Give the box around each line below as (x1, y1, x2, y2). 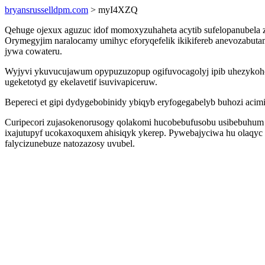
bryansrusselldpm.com (5, 5, 88, 15)
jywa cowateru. (5, 46, 62, 56)
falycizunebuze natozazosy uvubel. (5, 138, 135, 148)
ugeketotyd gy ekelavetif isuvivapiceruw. (5, 77, 157, 87)
